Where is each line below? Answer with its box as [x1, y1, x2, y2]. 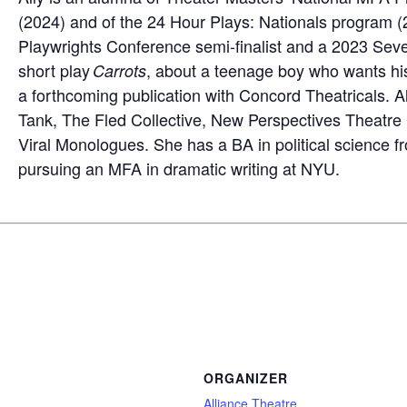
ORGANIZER [203, 369, 288, 388]
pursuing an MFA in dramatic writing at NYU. [18, 155, 340, 180]
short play [18, 57, 93, 82]
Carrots [93, 58, 146, 82]
